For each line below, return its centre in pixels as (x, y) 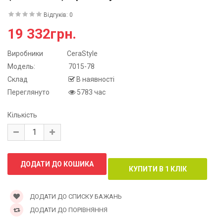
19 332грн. (42, 34)
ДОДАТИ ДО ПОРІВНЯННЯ (68, 210)
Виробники (25, 53)
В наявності (95, 79)
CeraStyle (82, 53)
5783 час (90, 92)
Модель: (21, 66)
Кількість (22, 115)
